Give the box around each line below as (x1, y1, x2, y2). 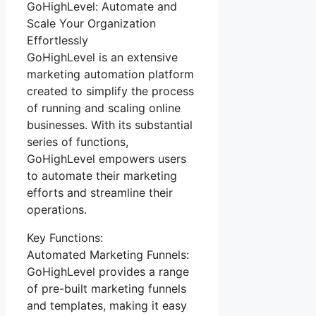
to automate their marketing (27, 168, 177, 183)
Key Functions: (27, 230, 103, 245)
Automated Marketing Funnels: (27, 247, 189, 262)
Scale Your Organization (27, 16, 156, 30)
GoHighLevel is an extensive (27, 49, 178, 64)
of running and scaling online (27, 100, 181, 115)
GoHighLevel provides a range (27, 264, 189, 279)
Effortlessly (27, 32, 88, 47)
